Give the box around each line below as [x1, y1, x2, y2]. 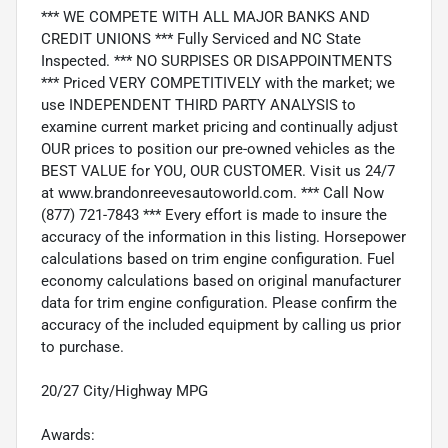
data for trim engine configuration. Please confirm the [41, 293, 397, 312]
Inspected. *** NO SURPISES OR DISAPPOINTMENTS [41, 51, 392, 70]
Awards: [41, 425, 95, 444]
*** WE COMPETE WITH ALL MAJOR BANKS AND [41, 7, 370, 26]
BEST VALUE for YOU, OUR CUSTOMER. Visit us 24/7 [41, 161, 395, 180]
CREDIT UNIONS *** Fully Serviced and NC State [41, 29, 361, 48]
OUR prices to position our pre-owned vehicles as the [41, 139, 395, 158]
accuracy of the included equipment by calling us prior [41, 315, 401, 334]
